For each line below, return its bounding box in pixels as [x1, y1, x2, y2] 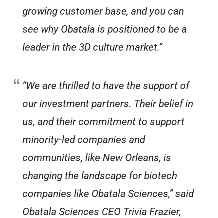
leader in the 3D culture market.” [22, 41, 163, 54]
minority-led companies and [22, 134, 145, 146]
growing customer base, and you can [22, 5, 184, 18]
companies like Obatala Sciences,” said [22, 188, 194, 200]
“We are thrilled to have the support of [22, 80, 190, 92]
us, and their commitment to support [22, 116, 185, 128]
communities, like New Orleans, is [22, 152, 172, 164]
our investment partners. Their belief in [22, 98, 194, 110]
